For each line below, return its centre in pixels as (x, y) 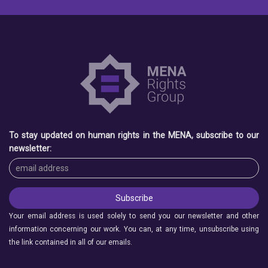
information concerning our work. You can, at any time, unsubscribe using (134, 229)
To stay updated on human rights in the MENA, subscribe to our (134, 135)
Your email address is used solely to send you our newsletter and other (134, 216)
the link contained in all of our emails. (71, 243)
